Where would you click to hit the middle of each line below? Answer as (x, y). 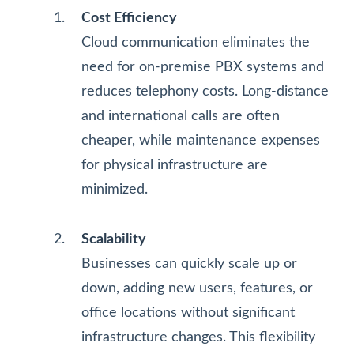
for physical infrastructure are (175, 165)
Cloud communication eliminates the (196, 42)
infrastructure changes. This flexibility (198, 337)
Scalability (114, 239)
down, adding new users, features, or (197, 288)
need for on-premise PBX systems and (203, 67)
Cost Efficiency (129, 18)
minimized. (115, 189)
